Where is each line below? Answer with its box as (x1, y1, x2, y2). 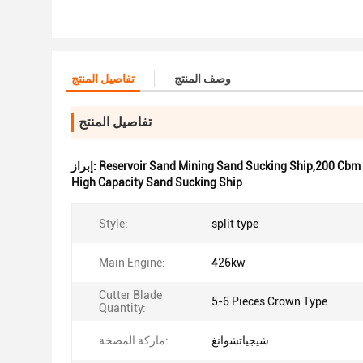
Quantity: (99, 301, 146, 314)
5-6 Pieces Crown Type (211, 295, 327, 308)
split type (211, 217, 258, 230)
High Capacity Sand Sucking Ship (71, 176, 242, 189)
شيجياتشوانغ (211, 334, 269, 347)
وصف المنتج (174, 72, 231, 85)
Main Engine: (99, 256, 165, 269)
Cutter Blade (99, 288, 162, 301)
